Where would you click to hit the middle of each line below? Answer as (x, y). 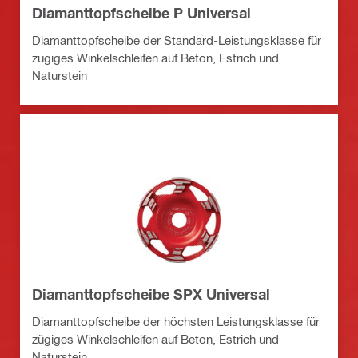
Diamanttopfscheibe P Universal (141, 13)
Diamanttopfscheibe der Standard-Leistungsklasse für (177, 40)
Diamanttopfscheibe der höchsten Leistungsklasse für (176, 322)
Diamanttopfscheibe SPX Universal (151, 294)
